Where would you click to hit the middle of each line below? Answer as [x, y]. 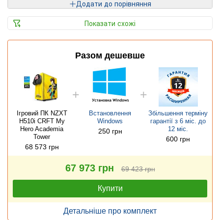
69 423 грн [138, 169]
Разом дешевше [110, 56]
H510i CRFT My [42, 121]
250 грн [110, 131]
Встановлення [110, 113]
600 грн [178, 139]
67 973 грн [89, 168]
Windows [110, 121]
